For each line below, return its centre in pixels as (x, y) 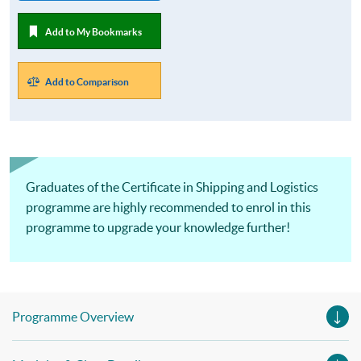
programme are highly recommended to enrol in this (168, 207)
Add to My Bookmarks (93, 31)
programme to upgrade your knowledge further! (158, 228)
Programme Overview (73, 317)
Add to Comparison (87, 81)
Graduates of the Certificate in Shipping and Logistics (172, 187)
